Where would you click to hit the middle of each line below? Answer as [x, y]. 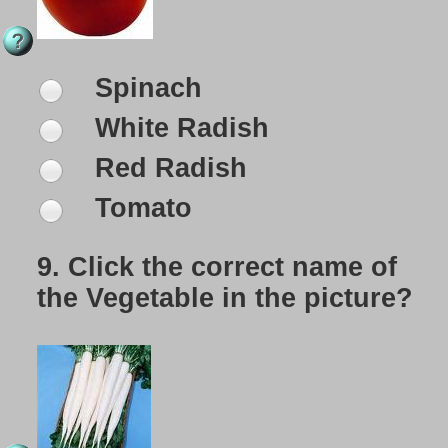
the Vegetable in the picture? [225, 298]
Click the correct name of [232, 267]
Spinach [144, 88]
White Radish [178, 128]
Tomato [139, 208]
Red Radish [167, 168]
